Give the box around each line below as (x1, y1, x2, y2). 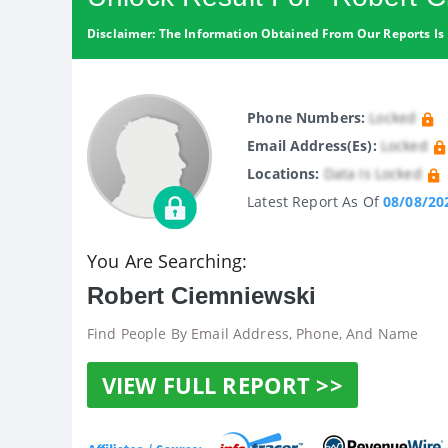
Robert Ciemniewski (87, 282, 316, 310)
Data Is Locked (323, 164, 422, 183)
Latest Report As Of (247, 192, 383, 211)
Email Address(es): (247, 136, 377, 155)
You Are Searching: (87, 249, 248, 274)
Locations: (247, 164, 320, 183)
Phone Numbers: (247, 108, 366, 127)
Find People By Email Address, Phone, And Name (87, 324, 419, 344)
